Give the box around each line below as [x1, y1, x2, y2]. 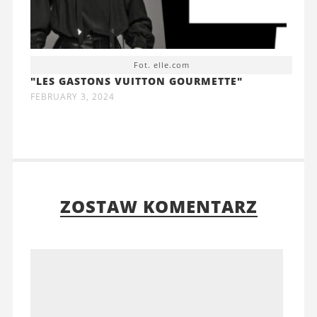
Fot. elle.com [133, 59, 190, 70]
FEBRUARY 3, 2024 [30, 90, 115, 103]
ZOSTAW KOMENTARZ [59, 194, 258, 218]
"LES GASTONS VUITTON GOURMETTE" [30, 74, 243, 88]
